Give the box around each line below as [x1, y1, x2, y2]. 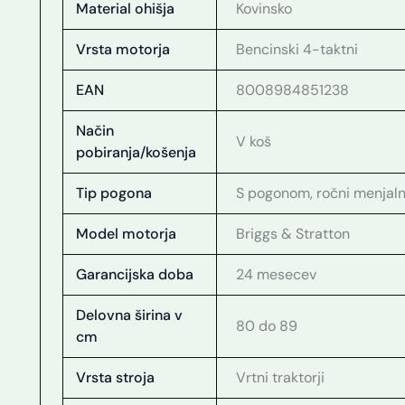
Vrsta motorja [76, 40, 171, 60]
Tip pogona [76, 184, 153, 203]
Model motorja [76, 224, 177, 244]
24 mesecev [236, 265, 317, 285]
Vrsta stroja [76, 368, 155, 388]
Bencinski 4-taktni [236, 40, 359, 60]
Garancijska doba [76, 265, 194, 285]
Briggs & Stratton [236, 224, 351, 244]
